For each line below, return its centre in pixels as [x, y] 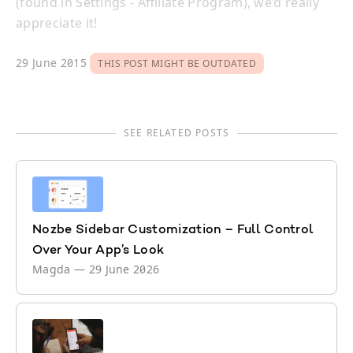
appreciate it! [57, 23]
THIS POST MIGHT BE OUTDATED [177, 64]
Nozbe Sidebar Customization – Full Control [173, 230]
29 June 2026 [124, 269]
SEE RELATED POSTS [176, 133]
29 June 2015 [53, 63]
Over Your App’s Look [98, 251]
